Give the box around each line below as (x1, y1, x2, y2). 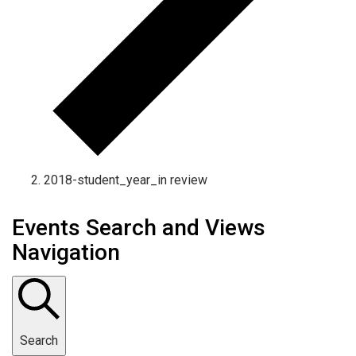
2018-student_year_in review (44, 172, 207, 188)
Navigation (12, 238, 120, 265)
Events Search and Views (12, 214, 265, 241)
